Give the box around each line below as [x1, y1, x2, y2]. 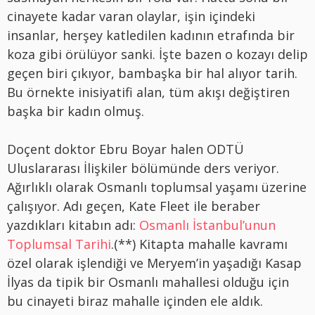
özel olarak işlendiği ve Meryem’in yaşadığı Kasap [7, 254, 302, 271]
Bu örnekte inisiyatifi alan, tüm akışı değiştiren [7, 83, 290, 101]
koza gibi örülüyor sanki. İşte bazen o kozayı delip [7, 45, 308, 63]
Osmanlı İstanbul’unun [139, 216, 276, 233]
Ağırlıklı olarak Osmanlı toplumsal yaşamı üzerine [7, 178, 307, 195]
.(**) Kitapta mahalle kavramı [111, 235, 288, 252]
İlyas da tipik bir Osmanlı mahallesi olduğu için [7, 273, 289, 290]
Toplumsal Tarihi [7, 235, 111, 252]
